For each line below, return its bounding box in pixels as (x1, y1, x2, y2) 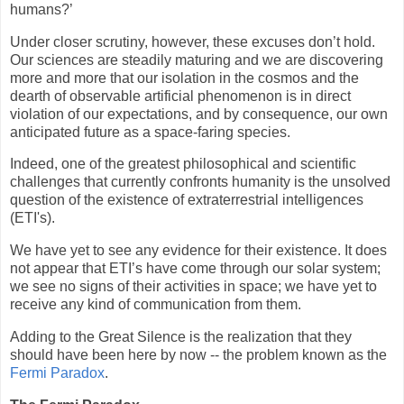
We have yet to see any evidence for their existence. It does (10, 243, 387, 259)
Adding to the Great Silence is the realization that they (10, 329, 352, 344)
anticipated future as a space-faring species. (10, 124, 290, 140)
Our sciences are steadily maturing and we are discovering (10, 51, 383, 68)
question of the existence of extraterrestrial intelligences (10, 192, 363, 208)
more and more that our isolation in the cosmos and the (10, 69, 359, 86)
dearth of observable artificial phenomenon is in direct (10, 87, 351, 104)
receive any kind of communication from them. (10, 297, 301, 313)
